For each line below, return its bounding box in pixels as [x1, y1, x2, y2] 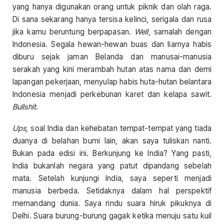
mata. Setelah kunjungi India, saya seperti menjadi [12, 173, 211, 183]
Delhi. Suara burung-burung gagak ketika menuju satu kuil [12, 211, 211, 221]
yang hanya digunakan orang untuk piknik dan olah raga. [12, 2, 211, 12]
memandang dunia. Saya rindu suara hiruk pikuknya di [12, 198, 211, 208]
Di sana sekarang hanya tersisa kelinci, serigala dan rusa [12, 14, 211, 24]
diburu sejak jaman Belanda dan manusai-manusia [12, 52, 211, 62]
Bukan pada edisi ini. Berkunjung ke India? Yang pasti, [12, 148, 211, 158]
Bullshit [12, 102, 36, 112]
